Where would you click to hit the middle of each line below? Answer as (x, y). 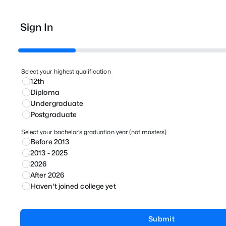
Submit (161, 219)
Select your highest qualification (66, 71)
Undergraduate (57, 103)
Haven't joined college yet (73, 186)
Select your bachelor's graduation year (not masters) (94, 132)
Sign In (37, 27)
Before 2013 (50, 142)
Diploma (45, 92)
